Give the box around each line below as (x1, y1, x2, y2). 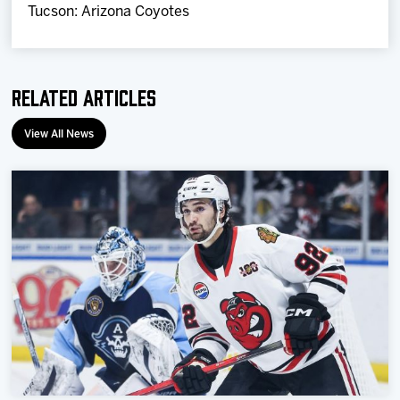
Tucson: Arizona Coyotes (28, 4, 190, 19)
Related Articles (12, 82, 157, 109)
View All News (24, 129, 95, 139)
